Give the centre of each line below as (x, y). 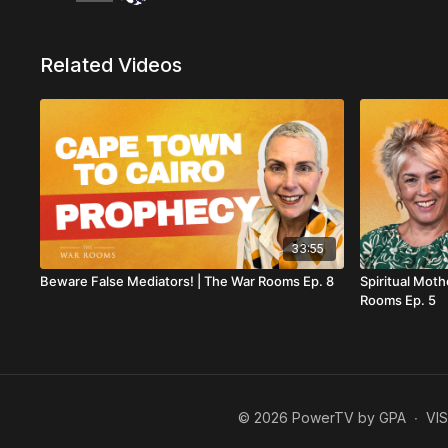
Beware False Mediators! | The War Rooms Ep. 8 (187, 281)
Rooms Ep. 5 (398, 300)
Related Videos (111, 65)
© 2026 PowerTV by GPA (322, 417)
